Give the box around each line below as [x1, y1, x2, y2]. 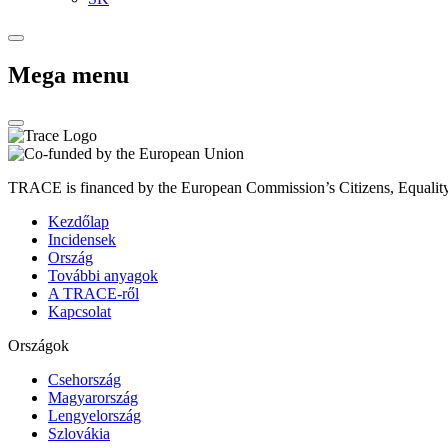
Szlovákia [48, 424, 110, 442]
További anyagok [48, 266, 158, 284]
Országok [8, 336, 69, 354]
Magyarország [48, 388, 138, 406]
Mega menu [8, 61, 129, 88]
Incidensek [48, 230, 116, 248]
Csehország [48, 370, 121, 388]
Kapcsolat [48, 302, 111, 320]
